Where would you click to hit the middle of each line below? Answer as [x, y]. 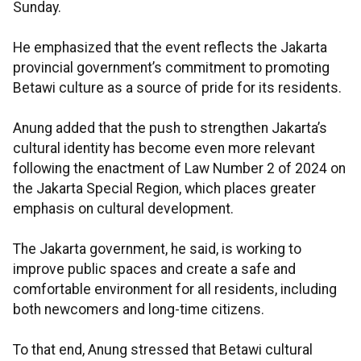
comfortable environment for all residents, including [175, 290]
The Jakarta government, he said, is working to [157, 249]
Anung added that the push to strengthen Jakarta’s [170, 129]
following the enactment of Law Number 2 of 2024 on [179, 169]
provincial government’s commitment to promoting [171, 68]
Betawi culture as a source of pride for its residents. [177, 88]
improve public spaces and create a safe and [154, 270]
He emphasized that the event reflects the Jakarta [170, 48]
